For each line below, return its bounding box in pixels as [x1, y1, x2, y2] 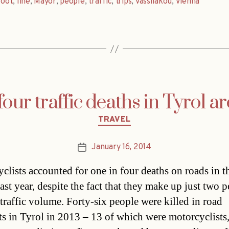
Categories [114, 109, 158, 122]
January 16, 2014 [91, 142, 151, 152]
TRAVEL [98, 115, 131, 125]
